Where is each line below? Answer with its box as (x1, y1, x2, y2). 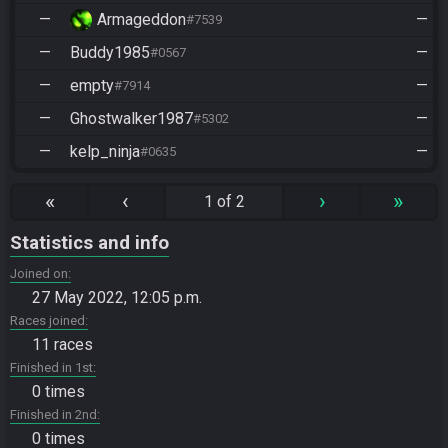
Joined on (10, 265, 68, 281)
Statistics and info (10, 231, 169, 254)
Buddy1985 (70, 42, 150, 62)
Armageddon (97, 9, 186, 29)
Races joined (10, 312, 85, 328)
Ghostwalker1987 (70, 108, 193, 128)
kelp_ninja (70, 141, 140, 161)
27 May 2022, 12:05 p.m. (32, 287, 202, 307)
